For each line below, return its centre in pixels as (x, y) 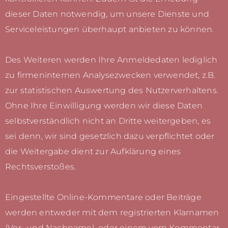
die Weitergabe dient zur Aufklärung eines (93, 152)
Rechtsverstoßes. (41, 167)
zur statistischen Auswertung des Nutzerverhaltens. (112, 91)
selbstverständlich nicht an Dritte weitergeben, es (108, 121)
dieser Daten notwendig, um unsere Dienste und (107, 14)
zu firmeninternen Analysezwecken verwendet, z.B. (110, 75)
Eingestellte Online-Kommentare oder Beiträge (103, 197)
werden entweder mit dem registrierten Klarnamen (112, 213)
